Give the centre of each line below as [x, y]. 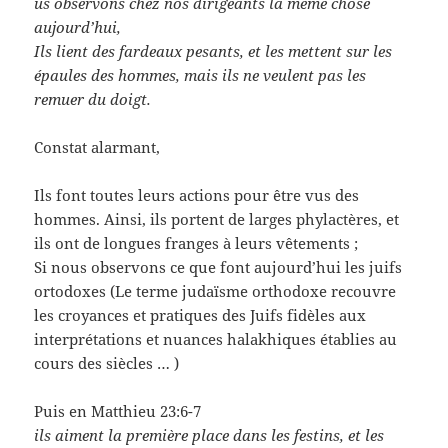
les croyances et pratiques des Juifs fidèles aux [200, 314]
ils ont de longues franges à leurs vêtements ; [196, 242]
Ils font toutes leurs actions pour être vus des [197, 194]
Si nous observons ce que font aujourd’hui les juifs [218, 266]
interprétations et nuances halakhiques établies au [216, 338]
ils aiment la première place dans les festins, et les [209, 434]
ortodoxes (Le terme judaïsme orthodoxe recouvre [215, 290]
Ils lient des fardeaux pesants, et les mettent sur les [213, 50]
